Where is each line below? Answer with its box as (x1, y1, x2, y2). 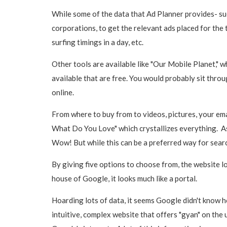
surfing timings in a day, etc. (52, 37, 143, 47)
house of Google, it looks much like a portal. (52, 173, 197, 183)
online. (52, 87, 74, 97)
